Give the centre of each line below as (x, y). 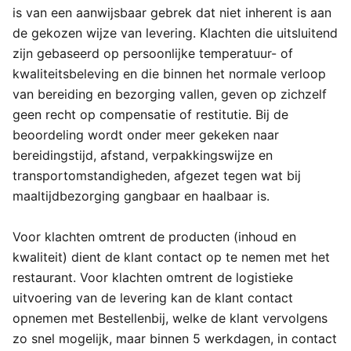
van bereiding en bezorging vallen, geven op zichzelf (170, 94)
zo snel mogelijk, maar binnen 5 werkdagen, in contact (175, 338)
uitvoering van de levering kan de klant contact (153, 298)
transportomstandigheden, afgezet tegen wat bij (157, 175)
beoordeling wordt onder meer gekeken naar (146, 135)
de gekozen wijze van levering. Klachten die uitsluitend (175, 33)
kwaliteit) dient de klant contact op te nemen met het (171, 257)
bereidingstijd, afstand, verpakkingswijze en (143, 155)
